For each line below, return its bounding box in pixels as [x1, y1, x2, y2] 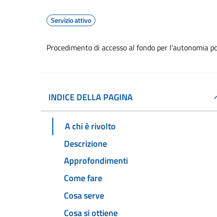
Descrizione [64, 137, 107, 150]
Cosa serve [64, 189, 104, 202]
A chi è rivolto [65, 119, 116, 133]
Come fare [64, 171, 102, 185]
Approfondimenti [64, 154, 128, 168]
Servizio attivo [51, 15, 91, 25]
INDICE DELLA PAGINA [48, 91, 133, 104]
